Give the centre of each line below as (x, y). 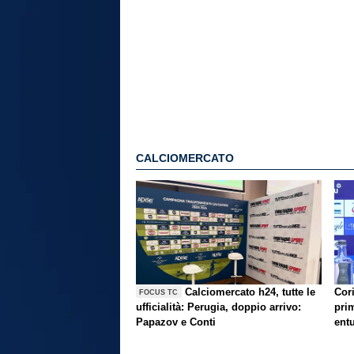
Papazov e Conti (176, 322)
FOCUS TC (159, 292)
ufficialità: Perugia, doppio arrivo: (218, 307)
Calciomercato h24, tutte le (250, 292)
